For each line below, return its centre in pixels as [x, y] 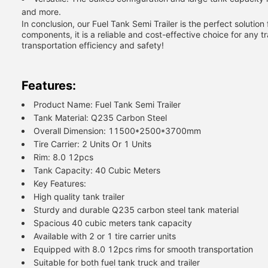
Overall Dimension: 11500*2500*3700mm [117, 131]
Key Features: [60, 183]
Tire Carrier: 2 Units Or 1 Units [92, 144]
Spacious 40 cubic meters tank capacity [113, 223]
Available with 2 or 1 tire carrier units [105, 236]
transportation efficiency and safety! [93, 45]
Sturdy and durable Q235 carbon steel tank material [136, 210]
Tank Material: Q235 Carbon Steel [100, 118]
